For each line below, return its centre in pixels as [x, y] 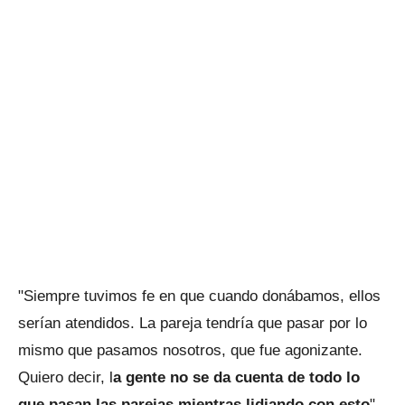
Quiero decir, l [66, 378]
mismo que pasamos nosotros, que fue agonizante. [190, 351]
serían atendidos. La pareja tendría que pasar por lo [193, 324]
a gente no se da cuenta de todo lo [236, 378]
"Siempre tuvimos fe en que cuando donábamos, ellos [199, 297]
